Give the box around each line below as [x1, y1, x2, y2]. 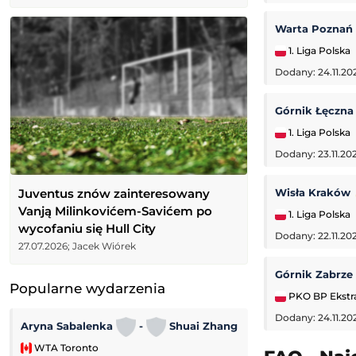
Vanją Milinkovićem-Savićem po [18, 203, 212, 219]
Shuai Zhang [166, 319, 238, 332]
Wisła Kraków [275, 186, 354, 199]
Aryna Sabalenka [21, 319, 116, 332]
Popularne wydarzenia [10, 281, 165, 296]
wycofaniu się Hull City [18, 221, 156, 236]
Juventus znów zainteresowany [18, 186, 210, 201]
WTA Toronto [32, 342, 99, 354]
